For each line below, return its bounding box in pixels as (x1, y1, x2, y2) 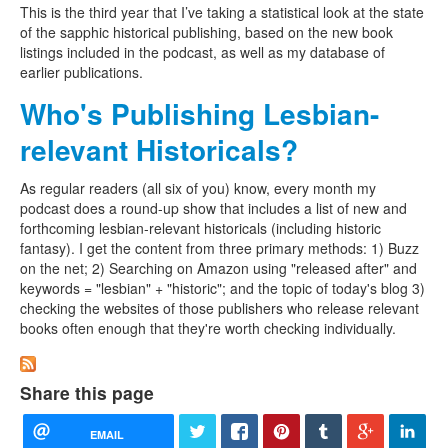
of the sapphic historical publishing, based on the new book (20, 21, 393, 42)
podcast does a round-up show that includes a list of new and (20, 197, 407, 218)
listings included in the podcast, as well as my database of (20, 41, 385, 62)
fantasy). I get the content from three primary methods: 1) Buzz (20, 237, 419, 258)
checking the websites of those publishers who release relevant (20, 297, 419, 318)
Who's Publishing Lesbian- (20, 92, 379, 134)
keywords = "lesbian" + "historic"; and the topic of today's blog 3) (20, 277, 425, 298)
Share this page (20, 380, 154, 406)
